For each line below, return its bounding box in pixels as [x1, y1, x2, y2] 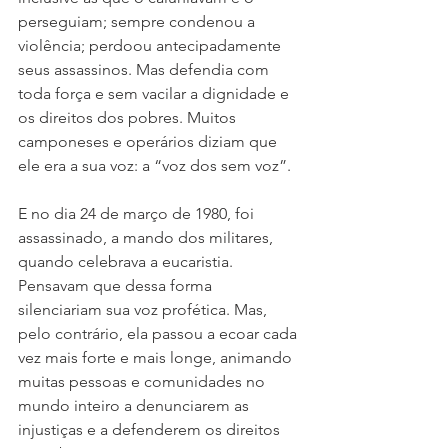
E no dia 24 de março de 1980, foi [18, 204, 258, 224]
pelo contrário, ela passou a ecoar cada [18, 324, 301, 344]
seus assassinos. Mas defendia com [18, 60, 273, 80]
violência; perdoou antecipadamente [18, 36, 285, 56]
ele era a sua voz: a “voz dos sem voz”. [18, 156, 291, 176]
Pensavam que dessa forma [18, 276, 216, 296]
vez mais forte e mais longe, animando [18, 348, 296, 368]
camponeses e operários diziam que [18, 132, 281, 152]
